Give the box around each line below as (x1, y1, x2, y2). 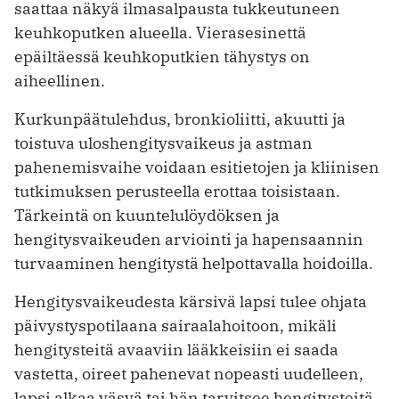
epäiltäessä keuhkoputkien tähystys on (14, 46, 310, 68)
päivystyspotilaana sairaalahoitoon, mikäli (14, 315, 337, 337)
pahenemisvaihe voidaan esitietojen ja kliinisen (14, 157, 379, 178)
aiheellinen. (14, 70, 105, 92)
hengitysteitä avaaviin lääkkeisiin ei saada (14, 339, 338, 361)
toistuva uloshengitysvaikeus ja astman (14, 133, 313, 154)
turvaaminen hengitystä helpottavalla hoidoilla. (14, 253, 373, 274)
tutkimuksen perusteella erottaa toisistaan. (14, 181, 340, 202)
